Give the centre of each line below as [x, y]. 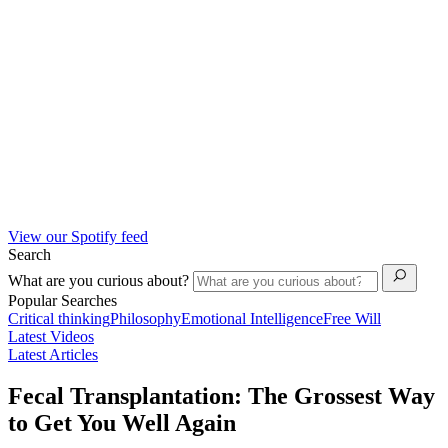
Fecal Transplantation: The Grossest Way [221, 396]
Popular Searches [62, 300]
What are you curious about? [100, 280]
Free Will [352, 318]
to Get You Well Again [122, 423]
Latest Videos [51, 336]
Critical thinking [59, 318]
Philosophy [145, 318]
